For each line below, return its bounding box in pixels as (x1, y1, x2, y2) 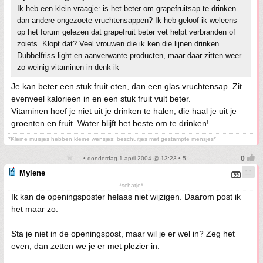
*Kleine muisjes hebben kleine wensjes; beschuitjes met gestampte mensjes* (8, 136, 216, 142)
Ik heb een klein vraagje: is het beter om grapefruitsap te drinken (17, 4, 236, 13)
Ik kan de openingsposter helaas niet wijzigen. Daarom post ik (11, 192, 241, 201)
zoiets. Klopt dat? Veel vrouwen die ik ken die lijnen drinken (17, 39, 219, 48)
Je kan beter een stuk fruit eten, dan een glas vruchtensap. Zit (11, 82, 242, 91)
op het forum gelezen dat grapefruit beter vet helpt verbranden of (17, 28, 235, 36)
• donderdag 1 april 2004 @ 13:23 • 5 (82, 155, 186, 161)
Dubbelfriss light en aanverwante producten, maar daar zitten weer (17, 51, 241, 60)
